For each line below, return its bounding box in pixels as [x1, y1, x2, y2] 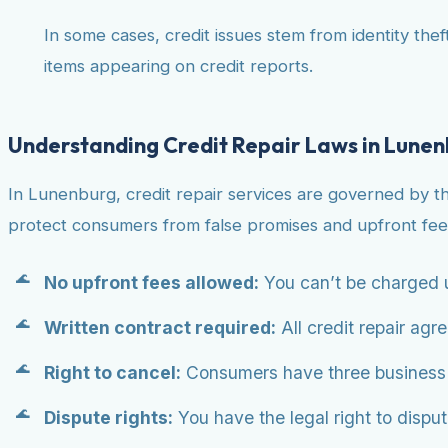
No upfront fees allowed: [44, 272, 259, 294]
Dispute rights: [44, 407, 173, 429]
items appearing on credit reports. [44, 55, 313, 76]
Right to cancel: [44, 362, 181, 384]
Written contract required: [44, 317, 276, 339]
